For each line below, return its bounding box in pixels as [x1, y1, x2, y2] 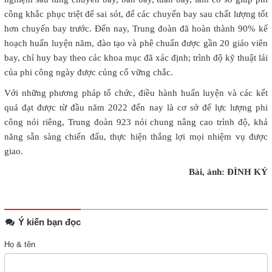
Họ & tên [4, 240, 35, 250]
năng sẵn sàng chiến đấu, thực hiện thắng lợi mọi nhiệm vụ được [4, 132, 268, 142]
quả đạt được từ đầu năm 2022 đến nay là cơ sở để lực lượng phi [4, 103, 268, 113]
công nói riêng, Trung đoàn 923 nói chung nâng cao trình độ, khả [4, 117, 268, 127]
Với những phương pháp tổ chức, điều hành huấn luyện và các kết [4, 88, 268, 98]
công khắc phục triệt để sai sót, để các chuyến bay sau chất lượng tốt [4, 9, 268, 19]
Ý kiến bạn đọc [16, 217, 81, 228]
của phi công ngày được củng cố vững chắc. [4, 67, 173, 78]
